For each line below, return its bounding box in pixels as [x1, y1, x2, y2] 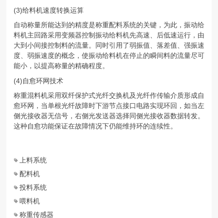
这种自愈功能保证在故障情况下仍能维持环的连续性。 [13, 122, 177, 130]
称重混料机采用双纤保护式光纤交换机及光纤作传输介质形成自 [13, 91, 204, 100]
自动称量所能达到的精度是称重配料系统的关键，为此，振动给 [13, 21, 204, 29]
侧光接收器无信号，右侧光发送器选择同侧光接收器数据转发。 [13, 112, 204, 120]
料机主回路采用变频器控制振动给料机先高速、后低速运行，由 [13, 31, 204, 39]
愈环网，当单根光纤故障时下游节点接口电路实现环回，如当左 [13, 102, 204, 110]
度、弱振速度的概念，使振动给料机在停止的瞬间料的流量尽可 [13, 52, 204, 60]
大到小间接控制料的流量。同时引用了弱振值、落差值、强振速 [13, 41, 204, 50]
